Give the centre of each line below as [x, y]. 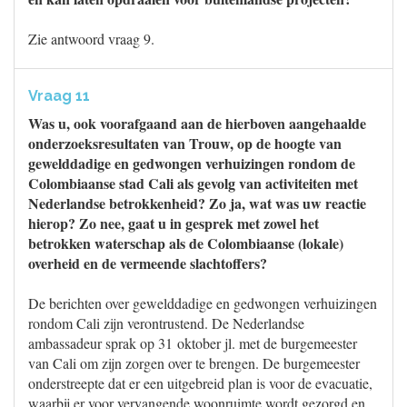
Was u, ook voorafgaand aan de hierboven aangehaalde [197, 123]
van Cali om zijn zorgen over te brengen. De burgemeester [194, 363]
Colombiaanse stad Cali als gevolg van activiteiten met [193, 183]
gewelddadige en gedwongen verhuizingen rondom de [192, 163]
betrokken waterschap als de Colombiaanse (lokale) [186, 243]
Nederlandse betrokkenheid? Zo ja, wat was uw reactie [197, 203]
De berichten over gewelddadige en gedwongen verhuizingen [203, 303]
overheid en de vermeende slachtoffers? [148, 263]
